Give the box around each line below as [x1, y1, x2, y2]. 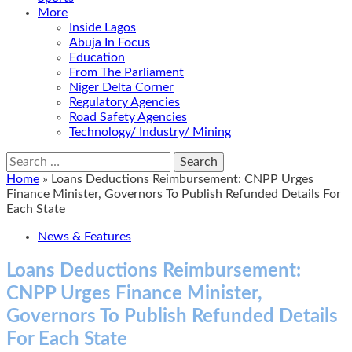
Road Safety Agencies [69, 111, 187, 123]
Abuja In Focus [69, 36, 150, 49]
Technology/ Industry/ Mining [69, 126, 231, 138]
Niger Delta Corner [69, 81, 174, 93]
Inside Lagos [69, 21, 136, 34]
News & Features [38, 230, 131, 243]
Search [5, 152, 43, 165]
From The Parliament [69, 66, 184, 79]
